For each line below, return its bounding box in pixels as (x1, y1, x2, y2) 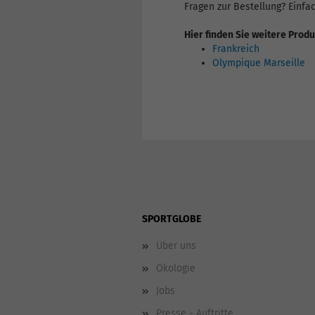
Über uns (156, 240, 196, 252)
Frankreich (212, 43, 259, 55)
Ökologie (156, 262, 195, 274)
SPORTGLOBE (142, 213, 201, 225)
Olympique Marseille (212, 57, 305, 69)
